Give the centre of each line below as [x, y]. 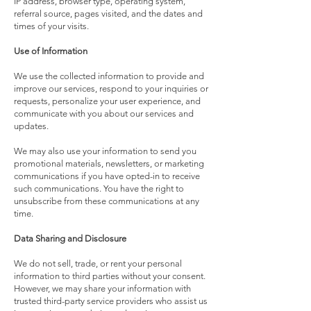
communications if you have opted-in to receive [107, 176]
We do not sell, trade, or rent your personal [98, 263]
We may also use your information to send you [105, 151]
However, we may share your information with [102, 288]
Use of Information [51, 51]
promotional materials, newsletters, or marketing [109, 163]
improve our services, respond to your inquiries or [111, 89]
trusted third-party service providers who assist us [111, 301]
